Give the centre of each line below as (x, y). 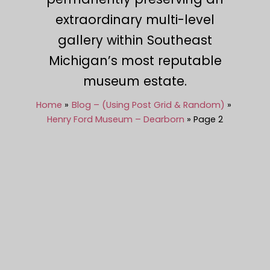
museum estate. (135, 81)
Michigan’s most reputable (135, 60)
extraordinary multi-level (135, 19)
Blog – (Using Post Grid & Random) (148, 105)
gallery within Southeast (135, 40)
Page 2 (209, 119)
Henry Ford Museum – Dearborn (115, 119)
